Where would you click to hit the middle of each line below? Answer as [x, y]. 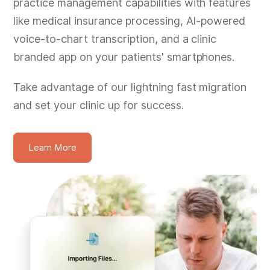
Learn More [53, 147]
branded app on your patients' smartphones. [124, 57]
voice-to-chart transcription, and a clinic [115, 39]
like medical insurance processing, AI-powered [130, 20]
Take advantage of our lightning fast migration [130, 87]
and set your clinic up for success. [99, 105]
